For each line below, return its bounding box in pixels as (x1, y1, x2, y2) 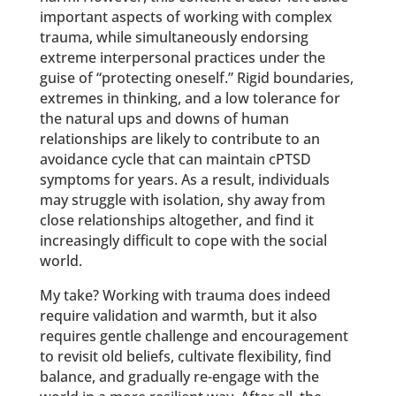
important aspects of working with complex (39, 6, 332, 27)
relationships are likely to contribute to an (39, 128, 320, 148)
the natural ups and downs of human (39, 108, 289, 128)
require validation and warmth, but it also (39, 305, 317, 325)
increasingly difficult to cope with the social (39, 230, 327, 250)
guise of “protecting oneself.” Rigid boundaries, (39, 67, 354, 88)
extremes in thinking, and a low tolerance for (39, 88, 340, 108)
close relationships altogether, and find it (39, 209, 314, 230)
